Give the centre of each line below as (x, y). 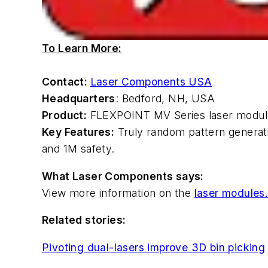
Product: (65, 115)
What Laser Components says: (123, 176)
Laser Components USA (151, 81)
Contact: (66, 81)
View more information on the (118, 193)
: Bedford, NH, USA (165, 98)
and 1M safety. (78, 148)
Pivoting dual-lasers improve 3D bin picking (154, 247)
